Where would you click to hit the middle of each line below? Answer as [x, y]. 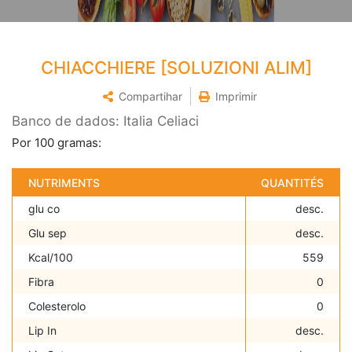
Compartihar [150, 97]
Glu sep [48, 233]
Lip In [42, 331]
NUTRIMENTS [64, 183]
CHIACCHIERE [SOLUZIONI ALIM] [176, 68]
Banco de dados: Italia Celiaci [105, 121]
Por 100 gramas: [57, 143]
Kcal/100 [51, 258]
